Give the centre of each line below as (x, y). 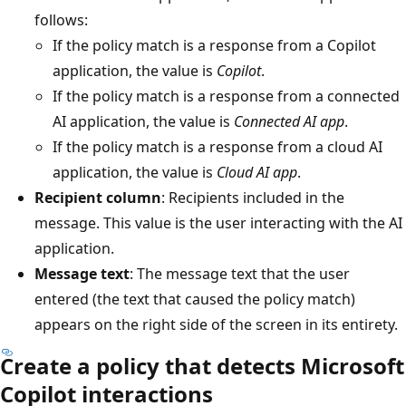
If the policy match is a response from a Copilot (214, 45)
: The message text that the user (240, 273)
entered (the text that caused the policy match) (195, 299)
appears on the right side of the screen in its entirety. (216, 324)
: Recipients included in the (253, 197)
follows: (61, 19)
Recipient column (98, 197)
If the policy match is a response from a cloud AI (217, 146)
